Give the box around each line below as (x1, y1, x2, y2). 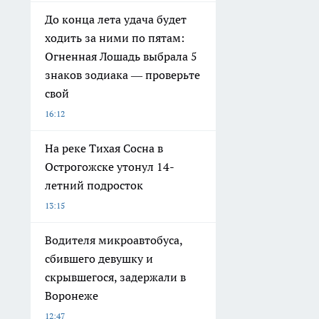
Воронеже (45, 288, 98, 303)
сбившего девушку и (45, 251, 153, 266)
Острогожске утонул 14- (45, 159, 174, 174)
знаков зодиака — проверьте (45, 68, 200, 82)
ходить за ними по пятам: (45, 31, 184, 45)
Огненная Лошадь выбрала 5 (45, 49, 197, 63)
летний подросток (45, 178, 143, 192)
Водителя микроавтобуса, (45, 233, 183, 247)
